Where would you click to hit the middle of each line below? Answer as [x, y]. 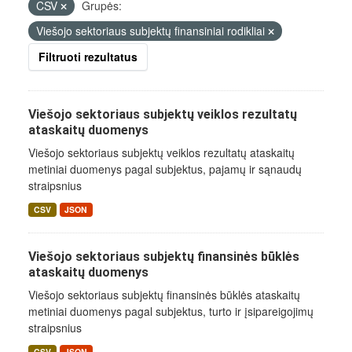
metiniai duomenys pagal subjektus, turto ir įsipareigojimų [171, 311]
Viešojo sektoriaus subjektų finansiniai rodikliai [152, 31]
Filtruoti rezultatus [88, 57]
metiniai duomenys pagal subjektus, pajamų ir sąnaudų [165, 169]
